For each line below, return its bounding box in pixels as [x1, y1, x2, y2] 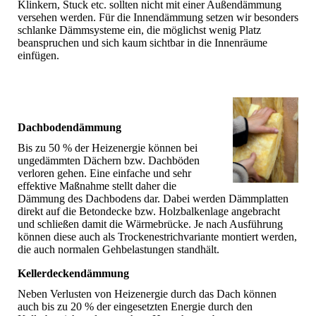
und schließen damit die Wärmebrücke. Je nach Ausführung [18, 217, 283, 230]
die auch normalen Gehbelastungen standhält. [18, 243, 219, 255]
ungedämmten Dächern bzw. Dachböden [18, 154, 200, 166]
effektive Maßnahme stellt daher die [18, 179, 176, 192]
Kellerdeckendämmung [18, 267, 129, 279]
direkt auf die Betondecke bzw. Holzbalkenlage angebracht [18, 205, 280, 217]
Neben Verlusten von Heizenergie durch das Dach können [18, 288, 276, 300]
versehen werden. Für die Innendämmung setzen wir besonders [18, 11, 298, 23]
